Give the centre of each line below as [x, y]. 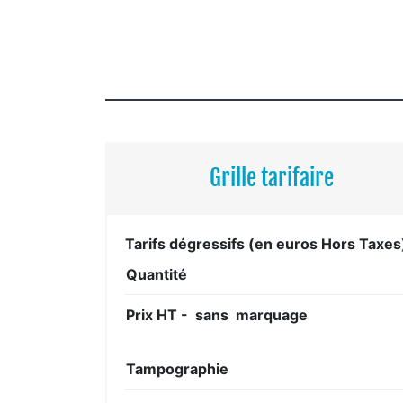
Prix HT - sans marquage [217, 314]
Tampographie [177, 368]
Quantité [157, 274]
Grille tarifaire [272, 177]
